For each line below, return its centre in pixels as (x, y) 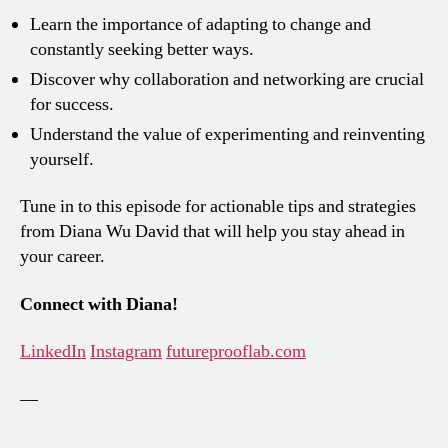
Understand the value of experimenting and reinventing (227, 134)
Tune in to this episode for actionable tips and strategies (218, 207)
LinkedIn (53, 352)
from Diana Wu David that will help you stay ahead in (212, 232)
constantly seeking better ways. (142, 49)
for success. (72, 104)
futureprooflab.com (236, 352)
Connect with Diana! (99, 304)
